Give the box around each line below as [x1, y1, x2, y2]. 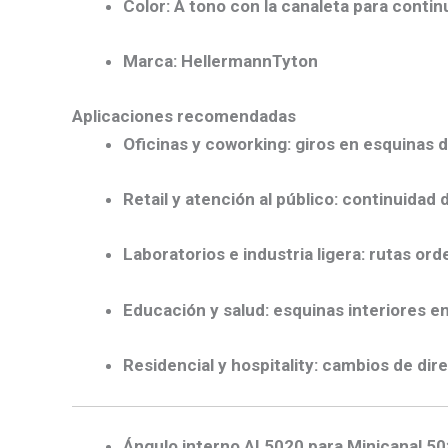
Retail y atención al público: [123, 189, 338, 210]
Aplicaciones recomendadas [72, 106, 296, 126]
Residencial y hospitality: [123, 354, 318, 375]
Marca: [123, 50, 177, 71]
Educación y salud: [123, 299, 269, 320]
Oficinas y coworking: [123, 134, 291, 154]
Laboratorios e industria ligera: [123, 244, 365, 265]
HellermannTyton [177, 50, 318, 71]
